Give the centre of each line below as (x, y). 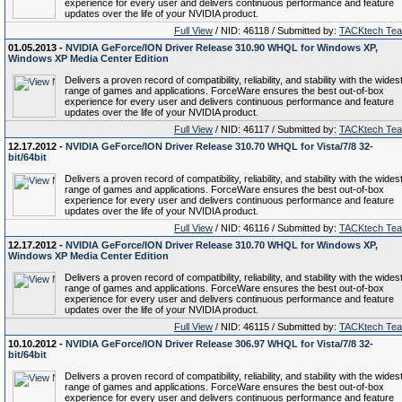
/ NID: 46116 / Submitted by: (276, 228)
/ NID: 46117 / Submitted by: (276, 129)
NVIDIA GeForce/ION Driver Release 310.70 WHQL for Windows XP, (222, 245)
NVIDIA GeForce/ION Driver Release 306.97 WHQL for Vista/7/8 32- (219, 344)
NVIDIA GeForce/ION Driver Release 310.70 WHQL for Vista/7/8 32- (219, 146)
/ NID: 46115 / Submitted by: (276, 327)
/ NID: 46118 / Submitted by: (276, 31)
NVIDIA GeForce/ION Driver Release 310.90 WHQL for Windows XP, (222, 48)
